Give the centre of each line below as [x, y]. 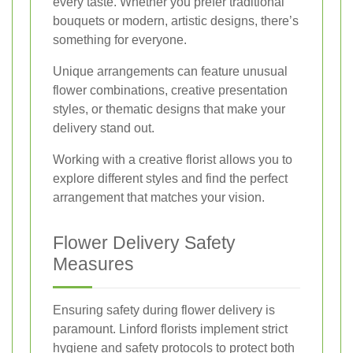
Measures [93, 264]
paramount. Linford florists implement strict [170, 329]
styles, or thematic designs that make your [169, 109]
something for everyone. [120, 39]
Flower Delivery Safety [144, 242]
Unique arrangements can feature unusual [170, 71]
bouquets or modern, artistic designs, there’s [176, 20]
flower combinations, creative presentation [170, 90]
